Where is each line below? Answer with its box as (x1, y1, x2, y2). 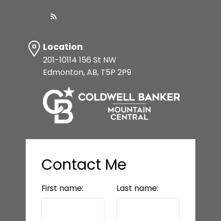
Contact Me (41, 154, 126, 175)
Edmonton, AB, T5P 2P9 (42, 67, 131, 78)
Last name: (116, 183, 158, 193)
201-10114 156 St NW (42, 54, 116, 66)
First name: (41, 183, 83, 193)
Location (42, 41, 83, 53)
